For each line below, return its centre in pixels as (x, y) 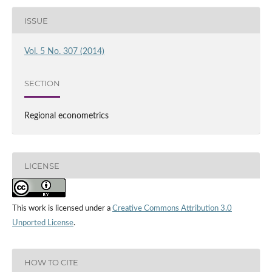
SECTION (42, 83)
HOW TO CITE (51, 262)
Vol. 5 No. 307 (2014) (64, 52)
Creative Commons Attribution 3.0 (172, 209)
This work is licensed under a (62, 209)
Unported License (42, 223)
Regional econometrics (66, 116)
